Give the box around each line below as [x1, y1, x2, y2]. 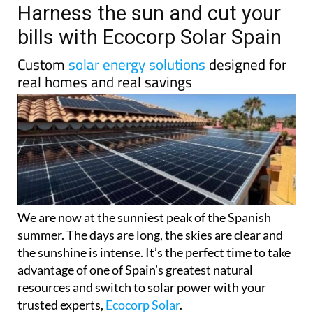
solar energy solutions [68, 52, 205, 75]
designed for [205, 52, 286, 75]
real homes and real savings [17, 70, 192, 93]
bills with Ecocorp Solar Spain [17, 24, 282, 49]
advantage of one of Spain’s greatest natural [17, 262, 253, 278]
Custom [17, 52, 68, 75]
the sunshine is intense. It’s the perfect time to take [17, 245, 291, 261]
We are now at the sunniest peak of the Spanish [17, 210, 271, 226]
